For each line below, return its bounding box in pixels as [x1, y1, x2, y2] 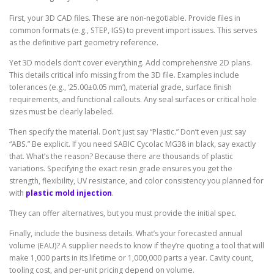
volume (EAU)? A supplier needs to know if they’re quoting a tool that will [9, 240, 264, 251]
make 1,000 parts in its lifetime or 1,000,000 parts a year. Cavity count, [9, 253, 253, 264]
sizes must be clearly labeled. [9, 106, 114, 117]
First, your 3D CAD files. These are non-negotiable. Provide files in [9, 12, 240, 23]
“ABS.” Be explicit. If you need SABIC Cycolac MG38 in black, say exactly [9, 138, 256, 149]
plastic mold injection [26, 187, 112, 198]
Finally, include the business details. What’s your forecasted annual [9, 228, 242, 239]
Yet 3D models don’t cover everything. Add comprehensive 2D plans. [9, 57, 252, 68]
